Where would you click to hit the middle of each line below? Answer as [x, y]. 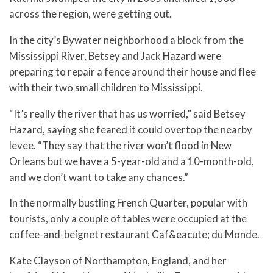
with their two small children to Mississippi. [106, 87]
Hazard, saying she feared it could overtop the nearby [131, 129]
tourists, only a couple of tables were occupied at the [128, 219]
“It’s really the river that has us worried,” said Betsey [127, 113]
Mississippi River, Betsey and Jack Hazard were [115, 55]
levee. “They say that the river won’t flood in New [120, 145]
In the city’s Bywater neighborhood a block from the [126, 40]
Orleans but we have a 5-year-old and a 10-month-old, [132, 161]
